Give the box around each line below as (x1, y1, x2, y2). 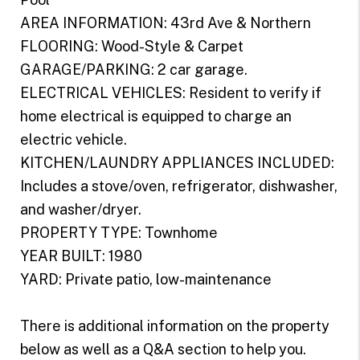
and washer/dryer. (19, 200, 141, 218)
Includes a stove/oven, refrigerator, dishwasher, (19, 177, 337, 194)
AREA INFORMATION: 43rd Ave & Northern (19, 14, 311, 31)
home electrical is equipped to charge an (19, 107, 292, 125)
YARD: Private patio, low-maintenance (19, 270, 272, 288)
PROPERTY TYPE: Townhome (19, 223, 218, 241)
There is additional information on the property (19, 317, 329, 334)
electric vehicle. (19, 130, 127, 148)
